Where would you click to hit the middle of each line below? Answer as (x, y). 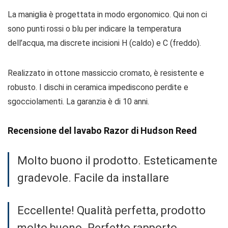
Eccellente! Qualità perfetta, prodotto (111, 210)
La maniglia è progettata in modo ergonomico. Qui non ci (107, 15)
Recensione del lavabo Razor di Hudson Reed (102, 131)
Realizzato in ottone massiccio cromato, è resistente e (106, 73)
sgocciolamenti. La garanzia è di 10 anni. (78, 102)
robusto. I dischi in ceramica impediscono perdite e (98, 87)
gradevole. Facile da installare (93, 178)
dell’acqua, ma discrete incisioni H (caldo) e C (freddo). (104, 43)
